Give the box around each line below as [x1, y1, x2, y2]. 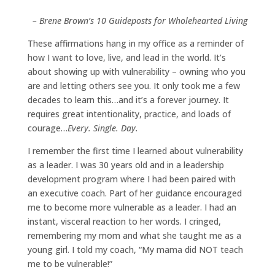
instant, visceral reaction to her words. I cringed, [27, 215, 221, 228]
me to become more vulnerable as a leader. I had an [27, 201, 236, 214]
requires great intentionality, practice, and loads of [27, 108, 231, 120]
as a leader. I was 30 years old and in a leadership [27, 159, 224, 171]
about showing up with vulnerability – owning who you [27, 66, 246, 78]
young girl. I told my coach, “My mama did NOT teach [27, 244, 243, 256]
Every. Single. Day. [67, 122, 138, 134]
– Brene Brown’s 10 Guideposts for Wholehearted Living [33, 15, 248, 27]
